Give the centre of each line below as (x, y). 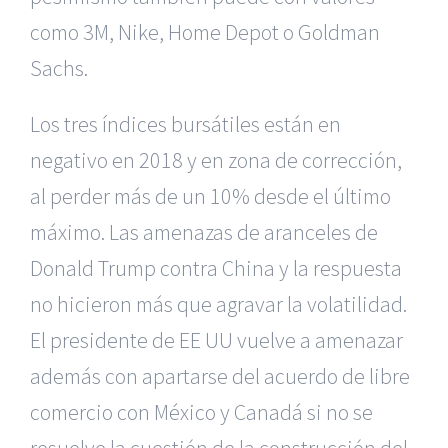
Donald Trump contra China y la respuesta (216, 268)
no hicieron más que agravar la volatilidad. (218, 304)
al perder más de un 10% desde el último (210, 196)
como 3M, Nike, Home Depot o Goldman (205, 32)
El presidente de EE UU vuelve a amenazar (216, 340)
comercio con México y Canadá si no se (201, 412)
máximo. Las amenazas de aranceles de (204, 232)
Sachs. (59, 68)
